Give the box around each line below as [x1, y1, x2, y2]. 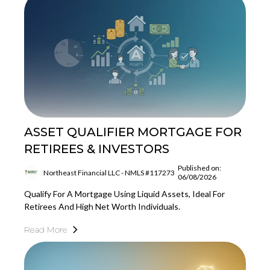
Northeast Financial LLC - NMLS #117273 [43, 168, 175, 177]
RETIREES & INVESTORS [24, 142, 169, 157]
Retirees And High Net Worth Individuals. [24, 201, 180, 212]
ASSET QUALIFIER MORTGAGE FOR [24, 125, 242, 140]
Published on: [178, 163, 221, 173]
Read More [24, 224, 67, 236]
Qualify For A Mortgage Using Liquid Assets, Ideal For [24, 189, 225, 199]
